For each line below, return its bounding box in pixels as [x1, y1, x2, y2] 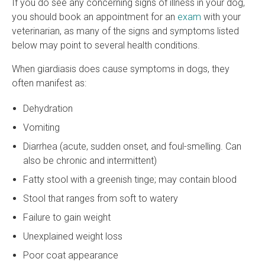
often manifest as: [12, 77, 86, 89]
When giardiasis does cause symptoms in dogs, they [12, 63, 230, 75]
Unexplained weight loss [23, 230, 125, 242]
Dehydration [23, 102, 73, 114]
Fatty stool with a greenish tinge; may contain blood [23, 173, 240, 185]
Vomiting [23, 121, 60, 133]
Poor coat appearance [23, 249, 121, 261]
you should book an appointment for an [12, 11, 177, 22]
